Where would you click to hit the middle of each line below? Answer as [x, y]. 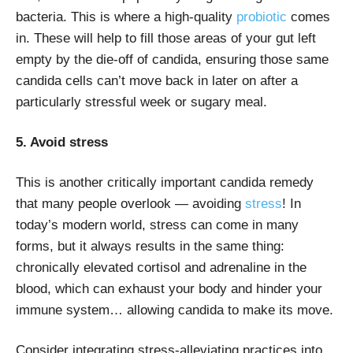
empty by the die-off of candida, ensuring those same [172, 59]
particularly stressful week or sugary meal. [141, 102]
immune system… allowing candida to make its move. [175, 310]
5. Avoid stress [62, 142]
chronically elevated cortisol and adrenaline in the [161, 267]
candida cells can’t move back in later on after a [157, 80]
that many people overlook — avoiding [130, 203]
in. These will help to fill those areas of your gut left [166, 38]
